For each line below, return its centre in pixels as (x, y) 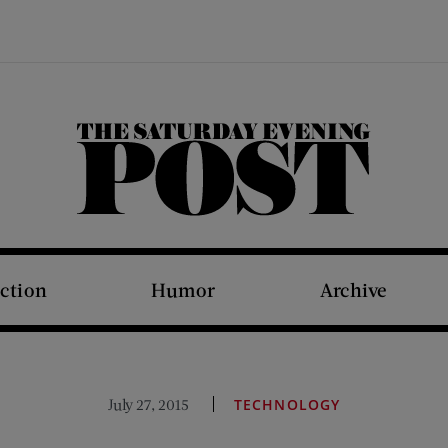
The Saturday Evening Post (238, 214)
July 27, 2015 (149, 404)
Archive (353, 289)
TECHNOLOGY (287, 404)
